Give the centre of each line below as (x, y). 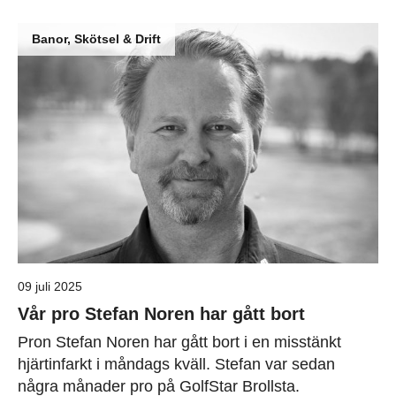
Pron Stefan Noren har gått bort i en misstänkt (179, 342)
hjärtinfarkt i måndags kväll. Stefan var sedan (176, 364)
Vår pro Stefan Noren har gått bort (161, 313)
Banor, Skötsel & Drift (96, 38)
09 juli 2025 (50, 286)
